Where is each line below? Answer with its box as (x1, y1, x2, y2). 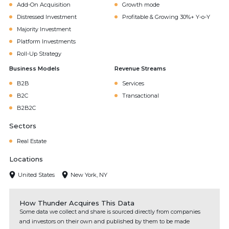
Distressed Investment (17, 13, 77, 20)
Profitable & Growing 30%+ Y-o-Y (122, 13, 210, 20)
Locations (9, 155, 43, 163)
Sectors (9, 122, 36, 130)
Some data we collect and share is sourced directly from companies (19, 208, 200, 215)
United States (18, 171, 55, 178)
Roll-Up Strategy (17, 50, 61, 57)
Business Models (9, 65, 60, 72)
